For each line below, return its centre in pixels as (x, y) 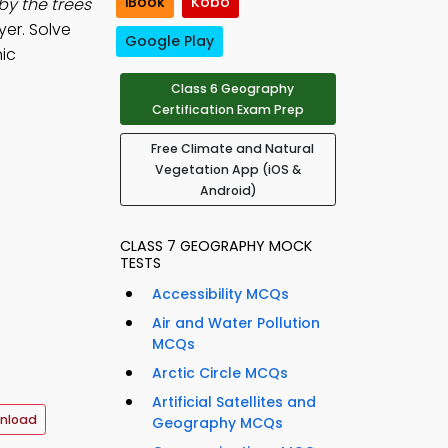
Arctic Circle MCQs (220, 373)
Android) (228, 191)
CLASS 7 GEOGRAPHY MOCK (216, 246)
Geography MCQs (217, 423)
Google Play (169, 41)
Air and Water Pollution (236, 323)
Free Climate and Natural (232, 149)
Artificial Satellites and (234, 402)
